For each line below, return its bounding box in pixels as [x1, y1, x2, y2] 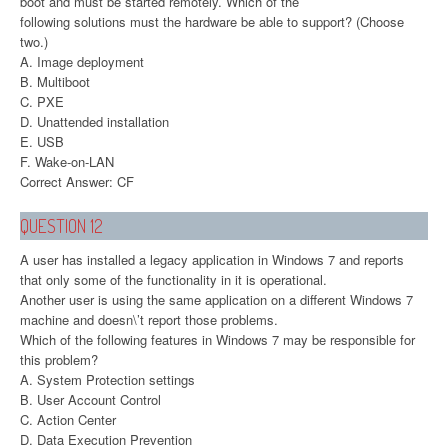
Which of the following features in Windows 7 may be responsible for [20, 329, 415, 349]
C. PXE [20, 91, 64, 111]
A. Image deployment [20, 51, 144, 71]
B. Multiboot [20, 71, 90, 91]
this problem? [20, 349, 98, 369]
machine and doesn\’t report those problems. [20, 309, 278, 329]
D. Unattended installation [20, 111, 169, 131]
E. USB [20, 131, 64, 151]
